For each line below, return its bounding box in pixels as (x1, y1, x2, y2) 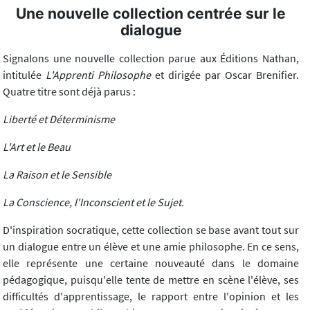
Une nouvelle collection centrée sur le (16, 4, 286, 22)
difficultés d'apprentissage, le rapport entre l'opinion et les (3, 289, 299, 303)
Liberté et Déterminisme (3, 111, 115, 126)
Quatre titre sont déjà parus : (3, 84, 136, 98)
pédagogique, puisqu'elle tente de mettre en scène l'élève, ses (3, 272, 299, 286)
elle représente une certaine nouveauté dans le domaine (3, 255, 299, 270)
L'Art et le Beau (3, 139, 71, 154)
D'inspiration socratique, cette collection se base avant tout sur (3, 222, 299, 237)
